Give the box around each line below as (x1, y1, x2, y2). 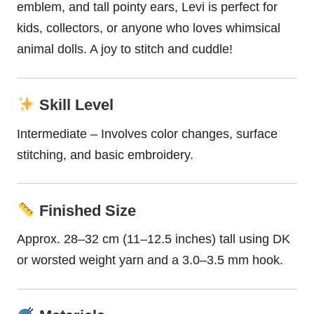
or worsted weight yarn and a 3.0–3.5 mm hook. (17, 252, 283, 267)
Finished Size (34, 201, 136, 219)
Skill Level (34, 96, 114, 114)
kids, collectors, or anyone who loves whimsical (17, 21, 280, 36)
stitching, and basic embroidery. (17, 147, 193, 162)
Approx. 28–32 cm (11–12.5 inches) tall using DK (17, 231, 290, 246)
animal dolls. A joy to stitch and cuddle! (17, 42, 233, 57)
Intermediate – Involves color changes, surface (17, 126, 278, 141)
